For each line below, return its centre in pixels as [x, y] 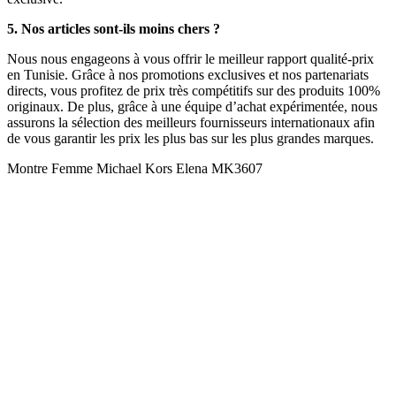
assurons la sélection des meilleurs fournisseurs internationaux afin [191, 122]
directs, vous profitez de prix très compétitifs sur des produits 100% [194, 90]
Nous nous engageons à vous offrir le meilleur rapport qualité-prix [190, 58]
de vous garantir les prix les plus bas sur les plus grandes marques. [190, 138]
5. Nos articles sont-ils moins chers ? [114, 28]
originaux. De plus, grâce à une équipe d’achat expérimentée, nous [192, 106]
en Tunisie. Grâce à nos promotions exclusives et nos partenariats [188, 74]
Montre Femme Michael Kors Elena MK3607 [135, 168]
